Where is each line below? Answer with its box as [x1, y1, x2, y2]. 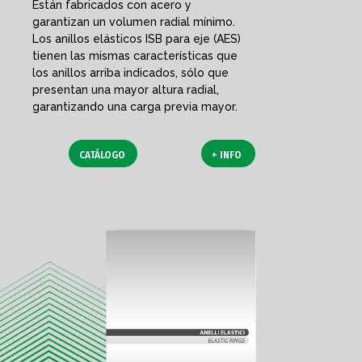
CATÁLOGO [79, 149, 125, 161]
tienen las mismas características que [32, 49, 238, 62]
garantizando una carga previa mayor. [32, 100, 238, 113]
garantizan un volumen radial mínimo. [32, 15, 235, 28]
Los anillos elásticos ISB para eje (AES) [32, 32, 241, 45]
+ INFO [212, 149, 242, 161]
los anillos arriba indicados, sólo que [32, 66, 229, 79]
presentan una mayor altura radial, [32, 83, 219, 96]
